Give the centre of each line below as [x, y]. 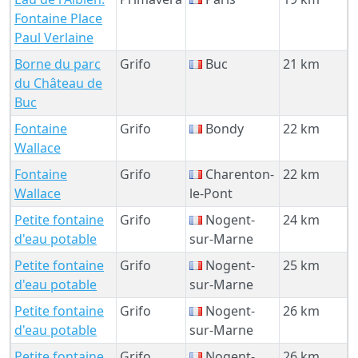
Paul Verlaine [54, 37]
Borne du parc [58, 64]
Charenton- [238, 174]
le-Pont [211, 193]
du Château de [58, 83]
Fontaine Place [58, 18]
